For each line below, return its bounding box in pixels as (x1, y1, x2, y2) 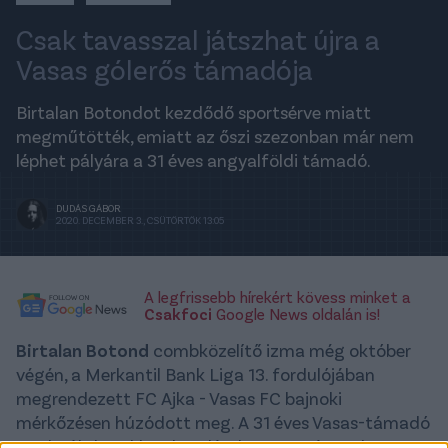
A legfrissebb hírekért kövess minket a (144, 286, 411, 306)
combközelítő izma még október (149, 338, 411, 361)
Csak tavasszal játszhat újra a (16, 21, 380, 56)
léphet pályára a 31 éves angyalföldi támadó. (16, 148, 371, 171)
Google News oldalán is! (212, 303, 380, 323)
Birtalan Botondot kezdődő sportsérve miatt (16, 100, 371, 123)
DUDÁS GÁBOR (56, 201, 121, 214)
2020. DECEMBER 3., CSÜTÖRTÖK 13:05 (56, 213, 224, 226)
